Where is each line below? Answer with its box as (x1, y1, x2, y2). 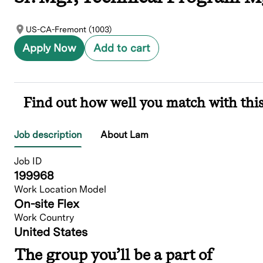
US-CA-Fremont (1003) (26, 25, 112, 35)
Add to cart (93, 42, 150, 55)
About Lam (100, 129, 149, 141)
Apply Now (22, 42, 76, 55)
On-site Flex (14, 197, 79, 211)
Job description (14, 129, 82, 141)
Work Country (14, 212, 74, 224)
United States (14, 225, 87, 240)
